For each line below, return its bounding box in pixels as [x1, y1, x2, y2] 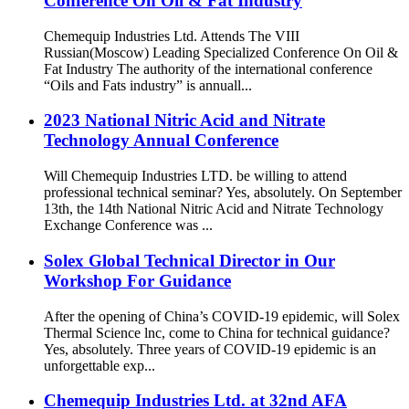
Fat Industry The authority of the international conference [44, 60, 372, 77]
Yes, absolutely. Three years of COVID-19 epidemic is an [44, 341, 376, 357]
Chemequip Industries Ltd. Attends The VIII [44, 27, 299, 44]
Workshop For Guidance [44, 270, 231, 290]
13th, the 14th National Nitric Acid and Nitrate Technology [44, 201, 383, 217]
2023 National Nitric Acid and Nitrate [44, 110, 325, 131]
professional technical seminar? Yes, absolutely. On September [44, 184, 402, 201]
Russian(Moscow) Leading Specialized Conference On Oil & [44, 44, 398, 60]
